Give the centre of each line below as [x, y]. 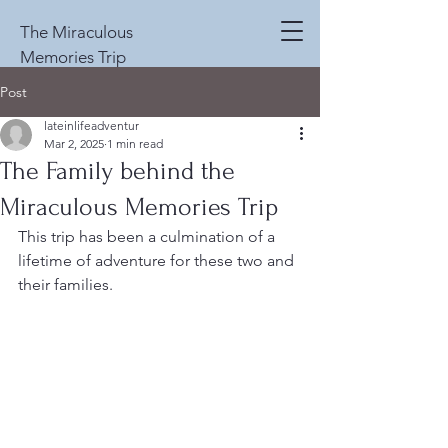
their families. [65, 284]
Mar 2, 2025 [74, 143]
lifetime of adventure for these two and [158, 260]
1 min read [135, 143]
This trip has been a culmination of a [148, 236]
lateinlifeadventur [91, 125]
